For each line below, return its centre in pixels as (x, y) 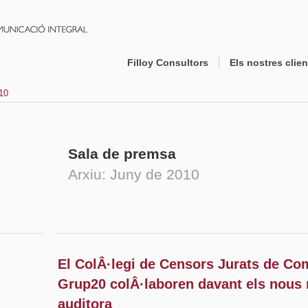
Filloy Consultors (168, 63)
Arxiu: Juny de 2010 (134, 174)
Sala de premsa (122, 154)
